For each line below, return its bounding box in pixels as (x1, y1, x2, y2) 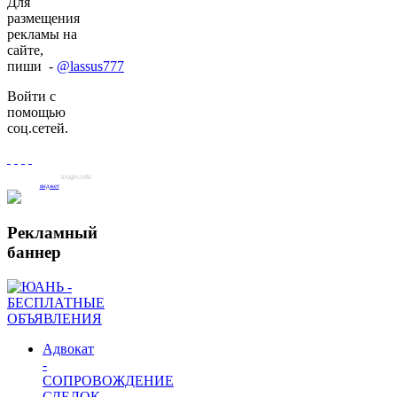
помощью (7, 104, 66, 120)
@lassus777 (57, 58, 124, 74)
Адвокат (43, 340, 94, 356)
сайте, (7, 42, 43, 58)
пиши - (7, 58, 57, 74)
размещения (7, 10, 80, 26)
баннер (7, 243, 61, 262)
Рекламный (7, 223, 97, 243)
